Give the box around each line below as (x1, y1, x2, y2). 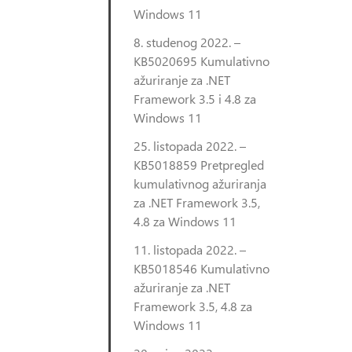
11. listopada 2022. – (134, 241, 246, 258)
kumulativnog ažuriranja (134, 175, 266, 192)
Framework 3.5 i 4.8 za (134, 90, 256, 107)
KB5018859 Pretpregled (134, 156, 264, 173)
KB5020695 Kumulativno (134, 53, 269, 69)
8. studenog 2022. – (134, 34, 240, 50)
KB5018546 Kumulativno (134, 260, 269, 277)
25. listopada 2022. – (134, 137, 246, 154)
